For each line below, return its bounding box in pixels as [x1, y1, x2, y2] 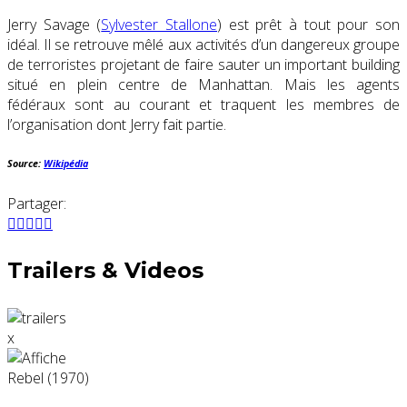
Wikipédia [44, 156, 88, 170]
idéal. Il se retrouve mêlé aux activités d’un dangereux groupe [7, 34, 400, 55]
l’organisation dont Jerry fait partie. [7, 114, 226, 134]
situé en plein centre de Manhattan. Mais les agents [7, 74, 400, 94]
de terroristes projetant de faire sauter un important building [7, 54, 400, 74]
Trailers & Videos [7, 256, 203, 283]
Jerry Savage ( [7, 14, 102, 35]
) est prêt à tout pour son [217, 14, 401, 35]
